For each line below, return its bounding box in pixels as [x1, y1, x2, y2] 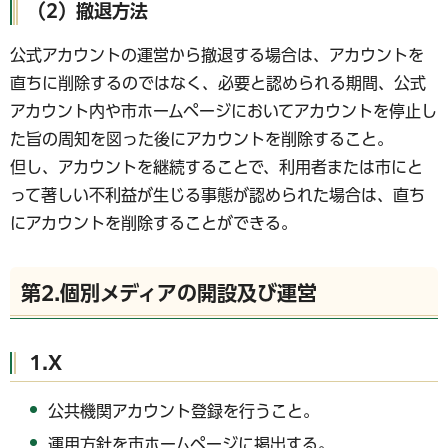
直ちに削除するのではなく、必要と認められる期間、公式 [10, 75, 426, 92]
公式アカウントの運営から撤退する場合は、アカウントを [10, 47, 424, 64]
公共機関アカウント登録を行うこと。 [48, 403, 320, 420]
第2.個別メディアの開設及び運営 [21, 283, 317, 304]
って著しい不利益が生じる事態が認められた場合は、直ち [10, 187, 425, 204]
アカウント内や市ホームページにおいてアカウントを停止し [10, 103, 437, 120]
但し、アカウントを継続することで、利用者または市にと [10, 159, 423, 176]
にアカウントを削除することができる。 [10, 215, 297, 232]
